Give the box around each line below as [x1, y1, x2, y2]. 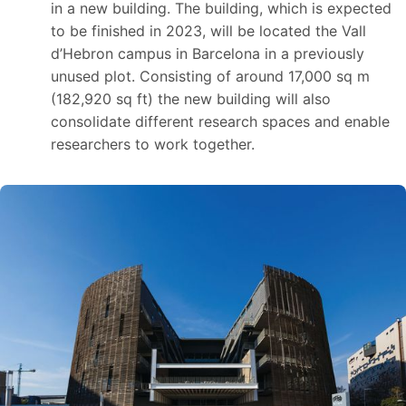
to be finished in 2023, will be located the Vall [51, 21, 366, 40]
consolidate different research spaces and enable [51, 111, 390, 130]
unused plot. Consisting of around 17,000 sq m [51, 66, 370, 85]
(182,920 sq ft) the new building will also [51, 89, 331, 108]
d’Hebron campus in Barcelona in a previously [51, 43, 364, 63]
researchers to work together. [51, 134, 255, 153]
